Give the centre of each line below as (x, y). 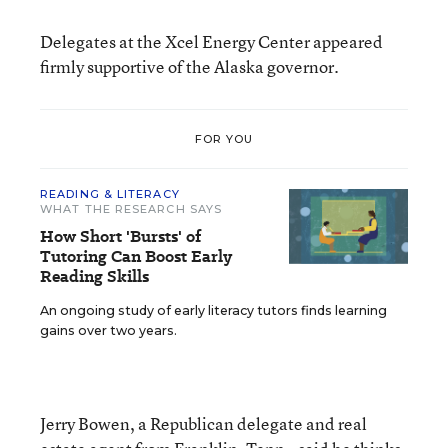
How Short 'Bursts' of (120, 236)
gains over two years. (108, 330)
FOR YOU (224, 138)
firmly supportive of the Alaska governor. (189, 66)
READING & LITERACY (110, 194)
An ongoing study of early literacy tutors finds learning (213, 310)
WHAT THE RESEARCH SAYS (131, 209)
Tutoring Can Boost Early (136, 256)
